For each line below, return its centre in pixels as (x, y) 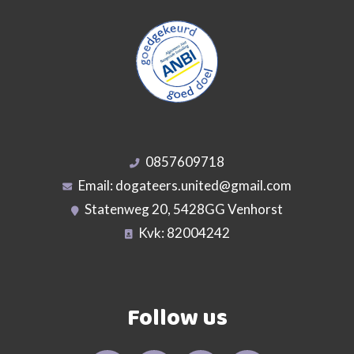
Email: (97, 186)
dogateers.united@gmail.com (203, 186)
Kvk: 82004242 (184, 233)
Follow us (177, 319)
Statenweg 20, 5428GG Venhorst (184, 209)
